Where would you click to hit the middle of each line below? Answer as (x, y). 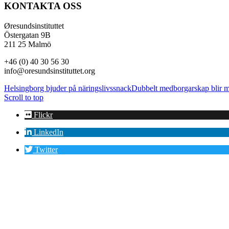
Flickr (43, 114)
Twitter (46, 149)
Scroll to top (24, 97)
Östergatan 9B (27, 35)
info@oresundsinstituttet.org (50, 71)
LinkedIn (49, 132)
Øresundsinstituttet (34, 26)
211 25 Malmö (28, 44)
